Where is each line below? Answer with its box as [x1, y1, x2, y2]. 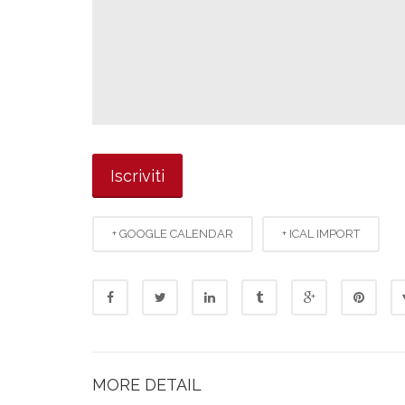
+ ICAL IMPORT [282, 227, 360, 240]
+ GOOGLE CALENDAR [112, 227, 233, 240]
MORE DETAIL [92, 375, 202, 394]
